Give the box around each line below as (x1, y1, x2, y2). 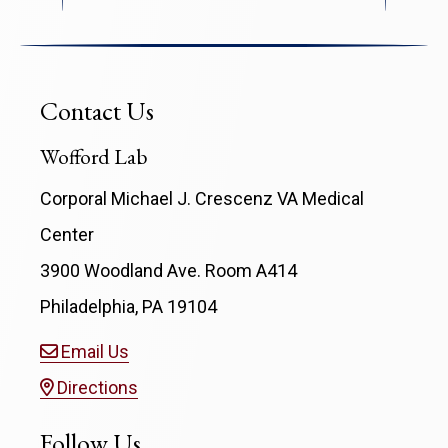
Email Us (61, 341, 129, 363)
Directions (57, 377, 138, 399)
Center (40, 224, 94, 246)
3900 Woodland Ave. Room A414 (40, 260, 297, 282)
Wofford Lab (40, 141, 148, 170)
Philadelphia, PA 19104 (40, 296, 217, 318)
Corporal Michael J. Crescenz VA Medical (40, 188, 364, 210)
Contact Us (40, 93, 154, 128)
